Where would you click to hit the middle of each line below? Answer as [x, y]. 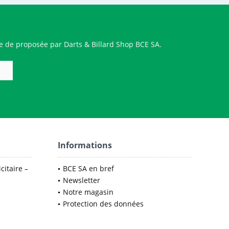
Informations [85, 145]
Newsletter [82, 180]
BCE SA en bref [88, 168]
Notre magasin [88, 192]
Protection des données [103, 204]
